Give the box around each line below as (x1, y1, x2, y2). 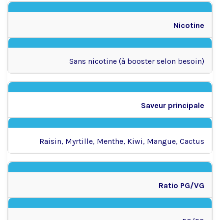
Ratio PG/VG (159, 180, 204, 190)
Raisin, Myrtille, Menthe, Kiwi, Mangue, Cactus (39, 136, 204, 146)
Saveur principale (141, 100, 204, 110)
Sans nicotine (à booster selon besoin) (69, 56, 204, 66)
